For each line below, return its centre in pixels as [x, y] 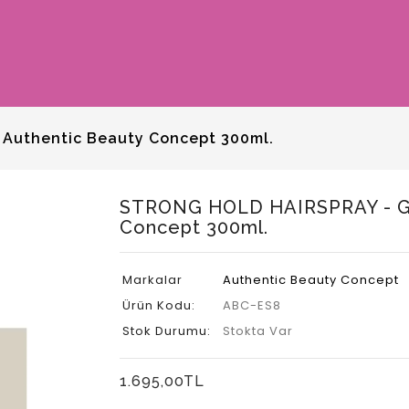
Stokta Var [257, 331]
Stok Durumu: [166, 331]
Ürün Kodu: [158, 305]
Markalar [152, 280]
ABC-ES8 [252, 305]
